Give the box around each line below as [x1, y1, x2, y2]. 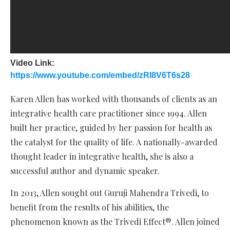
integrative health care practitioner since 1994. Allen [10, 108, 207, 119]
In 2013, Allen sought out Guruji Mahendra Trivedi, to [10, 187, 209, 199]
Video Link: [10, 59, 54, 68]
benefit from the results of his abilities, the [10, 202, 169, 213]
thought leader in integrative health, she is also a [10, 151, 194, 162]
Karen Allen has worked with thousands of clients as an [10, 93, 217, 105]
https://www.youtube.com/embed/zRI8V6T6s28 [10, 71, 190, 80]
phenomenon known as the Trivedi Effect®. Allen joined [10, 216, 220, 227]
